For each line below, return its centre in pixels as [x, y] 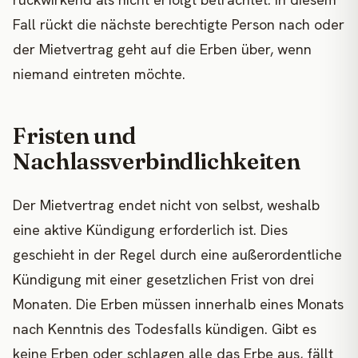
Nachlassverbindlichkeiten [157, 161]
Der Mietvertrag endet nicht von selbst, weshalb [166, 205]
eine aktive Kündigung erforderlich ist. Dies [150, 230]
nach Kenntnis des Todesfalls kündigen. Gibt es [165, 329]
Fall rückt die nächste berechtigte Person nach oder [179, 25]
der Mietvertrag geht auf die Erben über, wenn [162, 50]
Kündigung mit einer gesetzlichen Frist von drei [163, 280]
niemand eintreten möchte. [99, 74]
